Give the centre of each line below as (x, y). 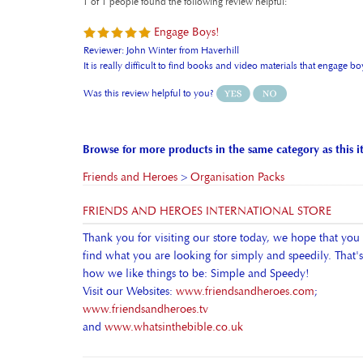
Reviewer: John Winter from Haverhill (161, 24)
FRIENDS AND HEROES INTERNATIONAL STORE (207, 185)
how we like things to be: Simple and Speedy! (196, 247)
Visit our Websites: (129, 265)
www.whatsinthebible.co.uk (174, 301)
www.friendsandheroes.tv (145, 283)
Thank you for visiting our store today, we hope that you (221, 211)
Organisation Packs (237, 151)
